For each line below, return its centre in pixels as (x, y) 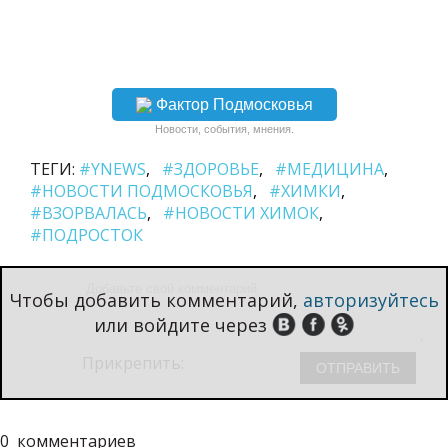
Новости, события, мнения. (224, 128)
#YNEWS (112, 168)
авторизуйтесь (370, 299)
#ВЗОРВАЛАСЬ (88, 212)
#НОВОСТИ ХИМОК (241, 212)
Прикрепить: (135, 362)
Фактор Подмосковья (234, 104)
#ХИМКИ (305, 190)
